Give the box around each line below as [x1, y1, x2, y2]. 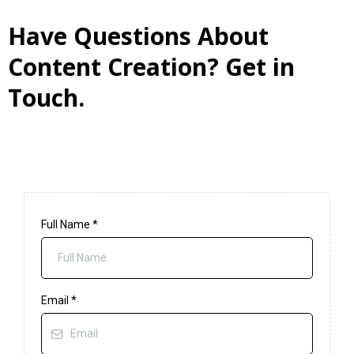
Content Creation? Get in [8, 51, 295, 84]
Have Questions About [8, 20, 269, 53]
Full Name [41, 218, 92, 232]
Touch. [8, 81, 85, 115]
